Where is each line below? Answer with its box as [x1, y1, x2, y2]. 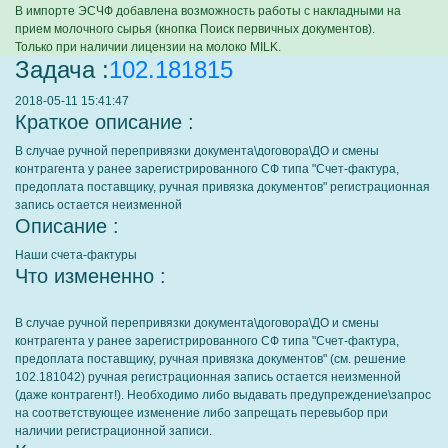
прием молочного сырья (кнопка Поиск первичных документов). [15, 22, 375, 36]
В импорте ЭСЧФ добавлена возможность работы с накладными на [15, 4, 401, 18]
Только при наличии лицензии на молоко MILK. [15, 40, 281, 54]
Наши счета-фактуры [15, 248, 137, 262]
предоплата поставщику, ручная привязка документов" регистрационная [15, 180, 430, 194]
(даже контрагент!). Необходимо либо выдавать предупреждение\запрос [15, 388, 431, 402]
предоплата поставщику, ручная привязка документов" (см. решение [15, 352, 406, 366]
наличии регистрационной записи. [15, 424, 212, 438]
